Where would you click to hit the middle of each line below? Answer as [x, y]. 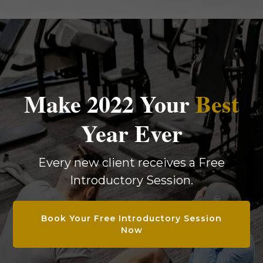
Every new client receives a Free [131, 163]
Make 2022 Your [110, 104]
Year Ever [131, 133]
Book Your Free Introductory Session [131, 219]
